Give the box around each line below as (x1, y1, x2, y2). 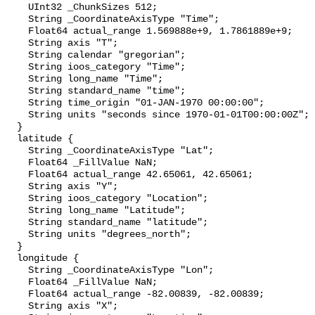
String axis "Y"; (6, 181, 28, 193)
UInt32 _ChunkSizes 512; (6, 2, 28, 13)
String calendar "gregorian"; (6, 50, 28, 61)
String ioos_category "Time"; (6, 62, 28, 73)
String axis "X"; (6, 301, 28, 312)
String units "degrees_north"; (6, 229, 28, 240)
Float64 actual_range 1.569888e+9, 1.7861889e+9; (6, 26, 28, 37)
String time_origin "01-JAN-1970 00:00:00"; (6, 98, 28, 109)
